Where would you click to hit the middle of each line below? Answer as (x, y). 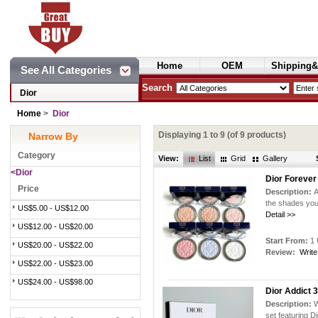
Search (157, 88)
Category (37, 155)
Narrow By (53, 136)
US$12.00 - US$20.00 (55, 226)
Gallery (275, 158)
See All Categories (66, 70)
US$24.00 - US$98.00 (55, 282)
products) (265, 135)
